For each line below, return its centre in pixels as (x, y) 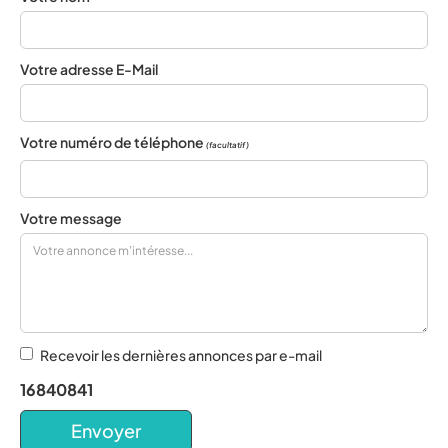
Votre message (71, 218)
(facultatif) (227, 145)
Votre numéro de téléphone (113, 142)
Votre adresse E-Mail (89, 69)
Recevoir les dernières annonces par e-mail (181, 355)
